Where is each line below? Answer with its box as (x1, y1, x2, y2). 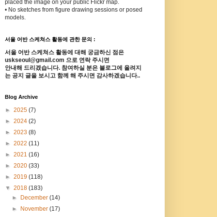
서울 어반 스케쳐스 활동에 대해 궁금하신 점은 (4, 49, 124, 56)
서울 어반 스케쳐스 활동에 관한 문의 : (4, 36, 95, 43)
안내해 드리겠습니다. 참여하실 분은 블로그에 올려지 (4, 64, 141, 72)
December (20, 194, 49, 201)
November (20, 205, 49, 213)
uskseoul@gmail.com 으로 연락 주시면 (4, 57, 109, 64)
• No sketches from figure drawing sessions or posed (4, 6, 142, 14)
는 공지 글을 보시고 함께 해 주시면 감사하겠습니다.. (4, 72, 140, 79)
